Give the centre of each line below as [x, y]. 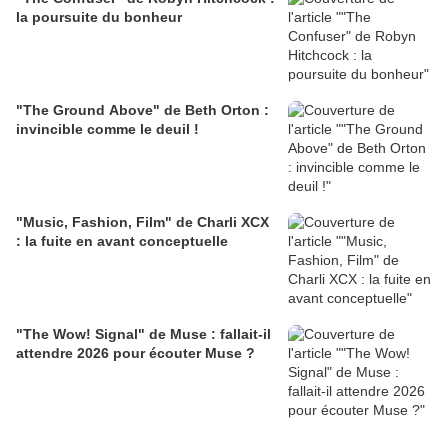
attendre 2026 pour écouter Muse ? [135, 353]
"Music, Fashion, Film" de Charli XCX [142, 222]
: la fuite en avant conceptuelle [122, 241]
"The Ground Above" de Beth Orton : [142, 110]
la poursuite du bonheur [99, 17]
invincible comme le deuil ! [107, 129]
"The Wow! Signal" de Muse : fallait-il [143, 334]
